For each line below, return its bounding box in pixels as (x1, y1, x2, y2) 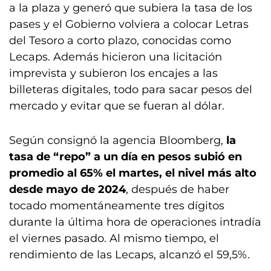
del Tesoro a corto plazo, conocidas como (9, 33, 231, 47)
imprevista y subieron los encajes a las (9, 66, 218, 80)
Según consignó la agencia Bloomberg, (9, 133, 223, 147)
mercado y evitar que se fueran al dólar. (9, 99, 224, 113)
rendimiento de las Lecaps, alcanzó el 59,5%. (9, 247, 250, 261)
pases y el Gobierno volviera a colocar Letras (9, 17, 249, 31)
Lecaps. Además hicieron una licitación (9, 50, 222, 64)
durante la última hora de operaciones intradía (9, 215, 261, 229)
